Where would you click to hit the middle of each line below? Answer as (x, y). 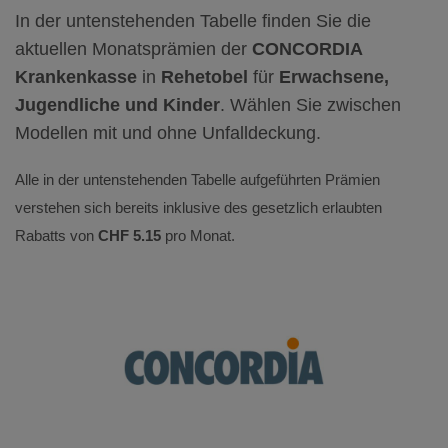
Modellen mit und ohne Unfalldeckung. (168, 133)
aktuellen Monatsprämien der (133, 49)
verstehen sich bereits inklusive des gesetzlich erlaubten (198, 207)
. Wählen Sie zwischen (310, 105)
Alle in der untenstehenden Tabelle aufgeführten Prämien (197, 179)
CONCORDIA (307, 49)
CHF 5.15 (129, 235)
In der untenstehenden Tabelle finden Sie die (193, 21)
